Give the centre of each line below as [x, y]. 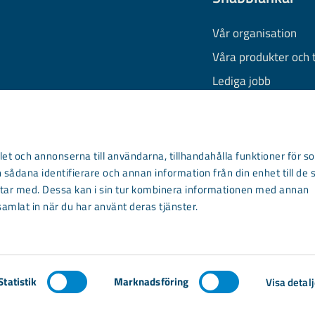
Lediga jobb [242, 81]
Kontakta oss [246, 177]
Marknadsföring [151, 282]
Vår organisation [255, 33]
